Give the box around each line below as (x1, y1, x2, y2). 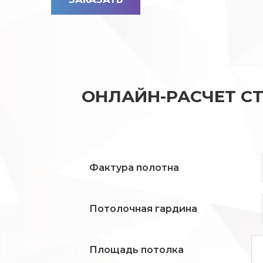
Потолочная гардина (89, 203, 197, 214)
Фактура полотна (89, 162, 179, 173)
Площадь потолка (89, 244, 184, 255)
